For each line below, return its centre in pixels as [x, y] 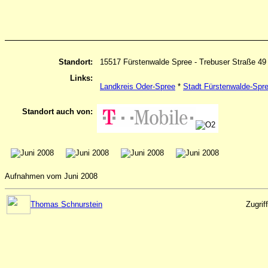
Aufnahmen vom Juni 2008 [51, 176]
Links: [81, 78]
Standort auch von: [57, 112]
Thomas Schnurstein [66, 204]
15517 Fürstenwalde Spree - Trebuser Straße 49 [183, 62]
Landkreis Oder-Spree [138, 86]
